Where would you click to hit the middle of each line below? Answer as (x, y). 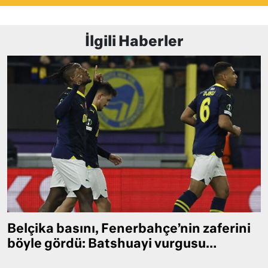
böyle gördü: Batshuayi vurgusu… (112, 245)
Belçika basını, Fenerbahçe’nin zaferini (129, 230)
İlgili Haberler (134, 42)
